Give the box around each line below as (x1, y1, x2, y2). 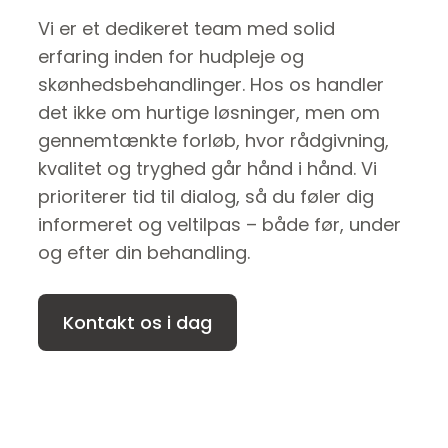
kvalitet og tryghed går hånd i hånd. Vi (38, 155, 377, 181)
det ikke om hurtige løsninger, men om (38, 99, 380, 125)
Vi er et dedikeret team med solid (38, 15, 335, 41)
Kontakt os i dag (63, 309, 212, 335)
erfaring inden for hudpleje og (38, 43, 304, 69)
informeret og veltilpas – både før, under (38, 211, 401, 237)
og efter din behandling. (38, 239, 250, 265)
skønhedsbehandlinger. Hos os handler (38, 71, 384, 97)
